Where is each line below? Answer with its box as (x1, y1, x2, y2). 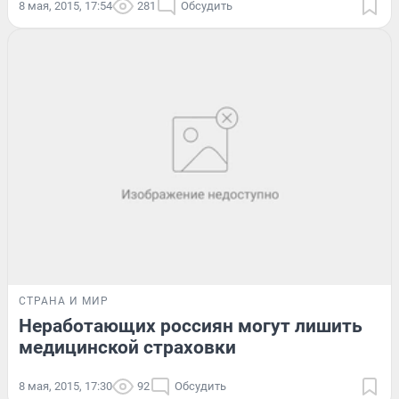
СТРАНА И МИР (19, 294, 109, 307)
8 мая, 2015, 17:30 (19, 379, 112, 393)
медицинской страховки (19, 336, 236, 358)
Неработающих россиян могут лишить (19, 314, 362, 337)
